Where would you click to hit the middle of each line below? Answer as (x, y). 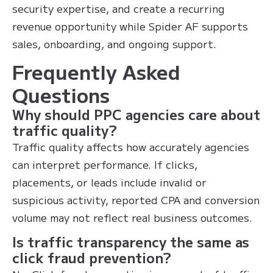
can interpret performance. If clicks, (105, 164)
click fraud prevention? (92, 257)
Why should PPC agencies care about (136, 114)
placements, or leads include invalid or (109, 182)
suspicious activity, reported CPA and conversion (136, 199)
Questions (61, 94)
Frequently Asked (96, 71)
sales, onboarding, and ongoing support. (114, 43)
